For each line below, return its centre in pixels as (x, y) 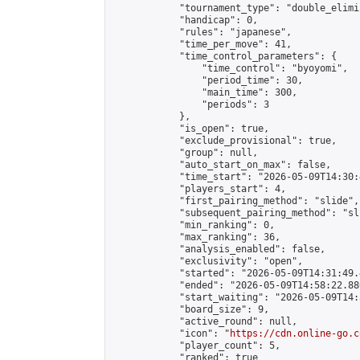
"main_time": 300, (205, 92)
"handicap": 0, (185, 20)
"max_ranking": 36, (196, 237)
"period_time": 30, (207, 80)
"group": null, (185, 153)
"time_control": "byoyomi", (230, 68)
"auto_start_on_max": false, (221, 165)
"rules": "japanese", (202, 32)
